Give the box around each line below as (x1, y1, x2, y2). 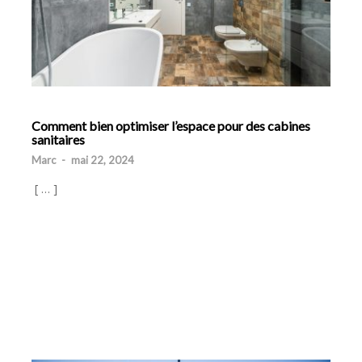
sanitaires (32, 132, 85, 148)
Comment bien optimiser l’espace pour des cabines (32, 118, 310, 134)
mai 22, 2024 (71, 154, 134, 167)
